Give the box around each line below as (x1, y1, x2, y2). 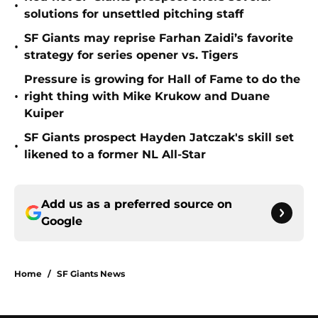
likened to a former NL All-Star (24, 148, 206, 162)
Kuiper (24, 106, 64, 121)
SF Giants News (57, 268, 125, 280)
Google (41, 214, 82, 229)
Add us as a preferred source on (41, 197, 232, 212)
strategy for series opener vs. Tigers (24, 48, 238, 62)
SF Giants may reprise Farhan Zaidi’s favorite (24, 31, 293, 45)
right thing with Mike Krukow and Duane (24, 89, 270, 104)
